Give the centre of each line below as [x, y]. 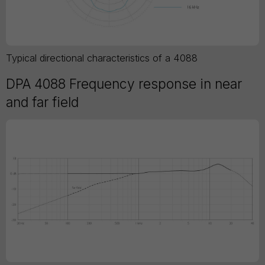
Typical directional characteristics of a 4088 [102, 58]
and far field [42, 102]
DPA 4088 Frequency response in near [124, 84]
